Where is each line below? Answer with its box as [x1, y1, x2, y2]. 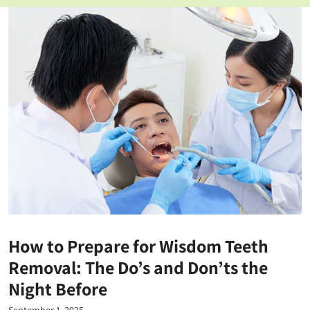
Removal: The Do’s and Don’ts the [8, 255, 268, 279]
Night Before [8, 276, 107, 300]
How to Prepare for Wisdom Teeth [8, 233, 268, 257]
